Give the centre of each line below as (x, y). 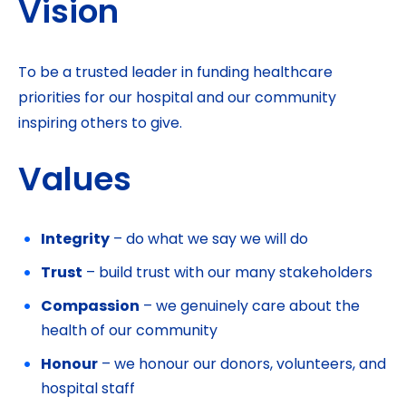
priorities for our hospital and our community (177, 99)
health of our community (129, 332)
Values (75, 182)
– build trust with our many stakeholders (227, 274)
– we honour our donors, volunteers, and (242, 365)
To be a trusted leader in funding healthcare (175, 73)
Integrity (75, 240)
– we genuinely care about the (250, 307)
